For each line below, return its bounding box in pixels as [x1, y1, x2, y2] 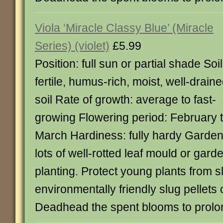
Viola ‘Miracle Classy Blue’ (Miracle [35, 21, 214, 34]
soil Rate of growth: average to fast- [35, 93, 216, 106]
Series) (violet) [35, 39, 110, 52]
